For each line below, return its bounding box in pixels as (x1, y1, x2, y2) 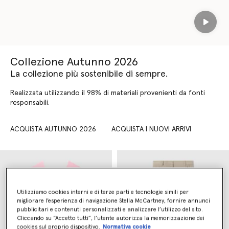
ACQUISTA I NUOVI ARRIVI (111, 126, 191, 133)
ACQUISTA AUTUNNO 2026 (10, 126, 96, 133)
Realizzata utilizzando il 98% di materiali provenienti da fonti (10, 89, 205, 97)
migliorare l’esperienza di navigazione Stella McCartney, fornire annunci (17, 198, 211, 204)
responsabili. (10, 99, 50, 106)
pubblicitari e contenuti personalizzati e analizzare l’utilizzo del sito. (17, 207, 203, 213)
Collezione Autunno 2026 (10, 57, 138, 68)
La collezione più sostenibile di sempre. (10, 70, 168, 79)
